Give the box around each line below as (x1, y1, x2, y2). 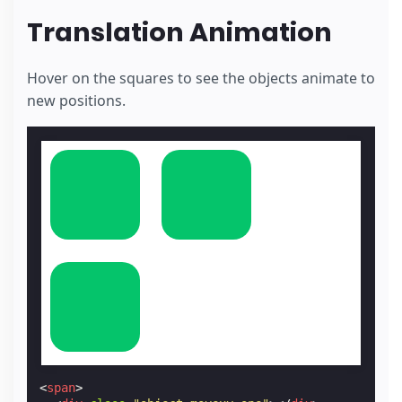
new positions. (27, 90, 126, 110)
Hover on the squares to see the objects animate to (27, 67, 375, 88)
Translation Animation (27, 14, 332, 51)
